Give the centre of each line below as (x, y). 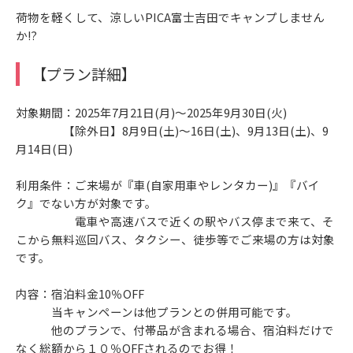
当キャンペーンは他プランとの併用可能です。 (157, 312)
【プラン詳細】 (84, 73)
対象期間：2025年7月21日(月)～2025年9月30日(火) (151, 113)
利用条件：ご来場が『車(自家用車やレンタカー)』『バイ (168, 185)
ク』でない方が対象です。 (86, 203)
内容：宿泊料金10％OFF (80, 294)
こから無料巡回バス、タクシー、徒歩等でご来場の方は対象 (175, 240)
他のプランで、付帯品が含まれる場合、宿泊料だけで (175, 330)
